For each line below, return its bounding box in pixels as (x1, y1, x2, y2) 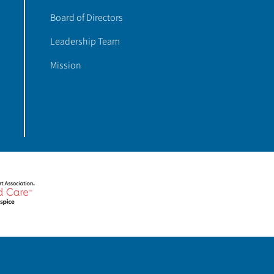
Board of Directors (50, 11, 123, 24)
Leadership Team (50, 35, 120, 48)
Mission (50, 59, 81, 72)
